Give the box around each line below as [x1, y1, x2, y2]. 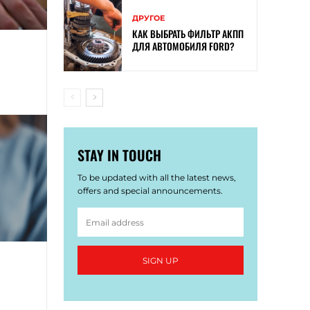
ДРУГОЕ [132, 13, 165, 24]
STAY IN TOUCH [77, 145, 161, 166]
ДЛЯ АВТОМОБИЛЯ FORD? [132, 39, 235, 54]
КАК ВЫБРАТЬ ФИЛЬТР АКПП [132, 26, 244, 42]
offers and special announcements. [77, 185, 223, 197]
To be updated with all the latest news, [77, 172, 236, 183]
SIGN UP [143, 255, 179, 266]
